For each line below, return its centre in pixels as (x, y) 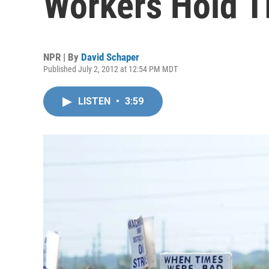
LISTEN (95, 101)
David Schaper (110, 57)
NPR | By (62, 57)
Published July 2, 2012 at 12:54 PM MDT (110, 69)
